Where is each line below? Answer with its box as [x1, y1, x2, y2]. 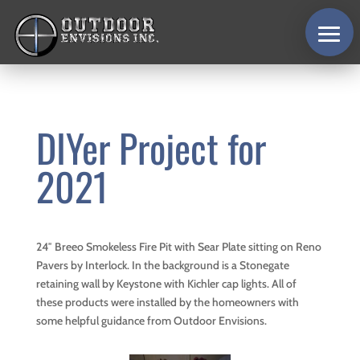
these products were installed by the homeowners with [35, 295, 299, 309]
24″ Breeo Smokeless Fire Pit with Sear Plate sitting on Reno [35, 239, 321, 254]
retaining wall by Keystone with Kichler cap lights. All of [35, 276, 297, 291]
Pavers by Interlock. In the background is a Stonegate [35, 258, 289, 272]
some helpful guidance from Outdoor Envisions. [35, 313, 267, 328]
